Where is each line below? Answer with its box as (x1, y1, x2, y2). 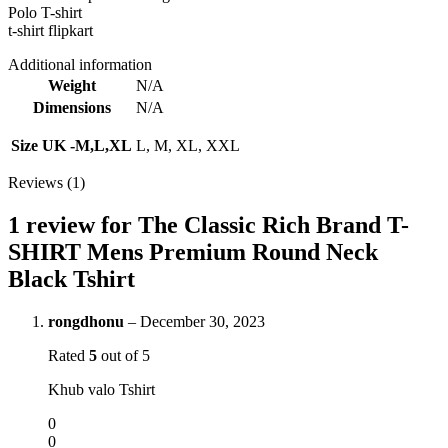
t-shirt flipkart (8, 22, 93, 40)
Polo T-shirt (8, 4, 82, 22)
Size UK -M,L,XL (11, 137, 132, 155)
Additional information (8, 56, 152, 74)
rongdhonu (48, 313, 128, 331)
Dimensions (32, 99, 111, 117)
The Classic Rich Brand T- (138, 212, 409, 239)
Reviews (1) (8, 174, 85, 192)
